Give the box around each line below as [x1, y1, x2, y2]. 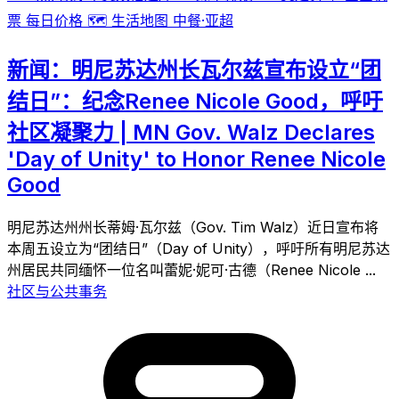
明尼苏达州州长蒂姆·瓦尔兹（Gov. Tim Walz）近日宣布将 [7, 217, 379, 236]
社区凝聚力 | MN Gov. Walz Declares [7, 118, 375, 145]
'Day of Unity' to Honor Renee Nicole [7, 145, 386, 172]
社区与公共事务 [7, 281, 107, 300]
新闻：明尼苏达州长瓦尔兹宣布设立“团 [7, 56, 381, 83]
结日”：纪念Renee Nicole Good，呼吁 [7, 87, 383, 114]
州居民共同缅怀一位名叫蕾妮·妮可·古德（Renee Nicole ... [7, 260, 376, 279]
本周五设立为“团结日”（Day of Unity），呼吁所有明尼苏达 [7, 239, 390, 257]
